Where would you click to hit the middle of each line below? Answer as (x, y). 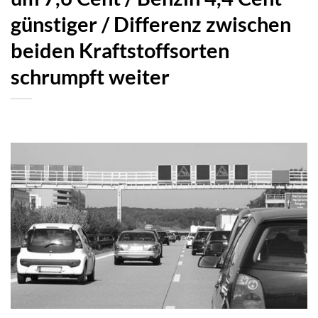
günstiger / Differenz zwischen (151, 24)
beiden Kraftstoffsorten (120, 50)
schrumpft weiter (90, 76)
